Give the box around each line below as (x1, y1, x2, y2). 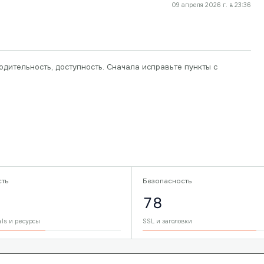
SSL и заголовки (143, 217, 192, 225)
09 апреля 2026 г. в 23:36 (171, 1, 251, 9)
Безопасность (143, 177, 192, 186)
